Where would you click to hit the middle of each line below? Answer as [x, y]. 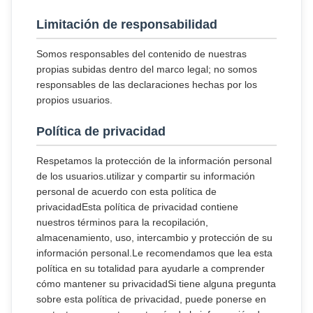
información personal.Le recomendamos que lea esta [154, 253]
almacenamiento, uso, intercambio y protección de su [154, 238]
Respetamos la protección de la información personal [154, 161]
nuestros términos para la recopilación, [122, 222]
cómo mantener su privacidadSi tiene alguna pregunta [156, 284]
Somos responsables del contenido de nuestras [141, 54]
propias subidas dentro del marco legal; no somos [147, 69]
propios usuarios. [74, 100]
